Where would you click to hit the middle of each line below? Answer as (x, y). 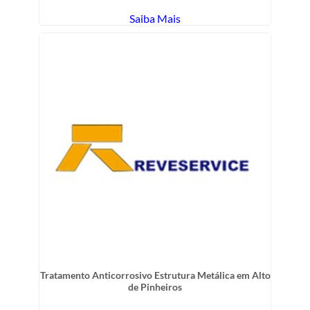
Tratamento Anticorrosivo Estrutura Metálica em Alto (155, 275)
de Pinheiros (155, 286)
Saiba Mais (155, 19)
